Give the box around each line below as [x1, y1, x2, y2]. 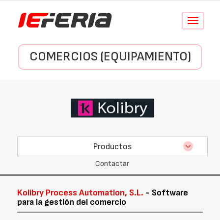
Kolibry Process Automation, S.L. [17, 188, 143, 198]
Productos [93, 141, 132, 152]
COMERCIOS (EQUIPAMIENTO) [29, 49, 191, 64]
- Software [143, 188, 188, 198]
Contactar [95, 159, 130, 168]
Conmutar [192, 17, 219, 25]
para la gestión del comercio [17, 197, 126, 207]
